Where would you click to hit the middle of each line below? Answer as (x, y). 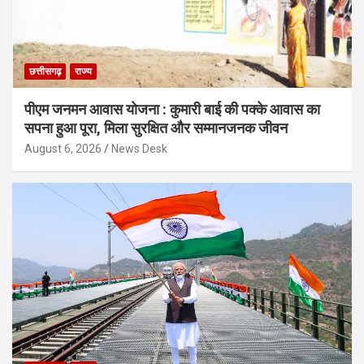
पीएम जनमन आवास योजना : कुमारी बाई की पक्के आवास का (172, 109)
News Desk (139, 148)
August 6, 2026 (63, 148)
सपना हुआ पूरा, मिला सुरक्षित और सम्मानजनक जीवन (156, 128)
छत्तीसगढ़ (45, 71)
